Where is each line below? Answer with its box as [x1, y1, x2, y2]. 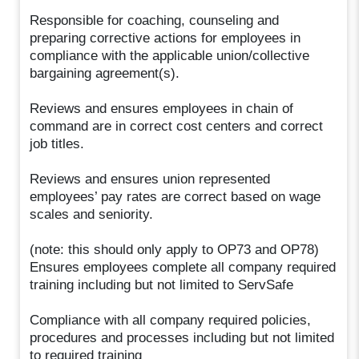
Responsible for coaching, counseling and [30, 12, 280, 28]
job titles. [30, 135, 85, 151]
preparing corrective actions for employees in [30, 30, 301, 46]
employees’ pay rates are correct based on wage [30, 188, 321, 204]
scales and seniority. [30, 206, 154, 222]
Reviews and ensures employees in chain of [30, 100, 294, 116]
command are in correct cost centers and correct [30, 118, 324, 134]
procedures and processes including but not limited [30, 329, 335, 345]
